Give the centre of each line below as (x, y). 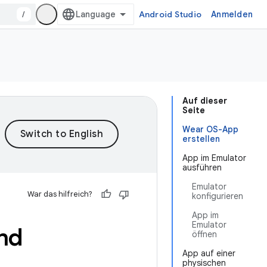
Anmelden (232, 14)
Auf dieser (205, 101)
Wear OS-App (210, 129)
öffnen (204, 234)
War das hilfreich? (60, 194)
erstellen (201, 139)
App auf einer (209, 253)
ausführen (202, 167)
